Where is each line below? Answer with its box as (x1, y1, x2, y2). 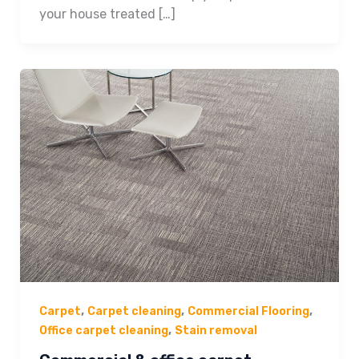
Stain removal (174, 324, 257, 338)
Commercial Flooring (187, 305, 309, 319)
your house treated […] (38, 6, 175, 22)
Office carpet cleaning (38, 324, 168, 338)
